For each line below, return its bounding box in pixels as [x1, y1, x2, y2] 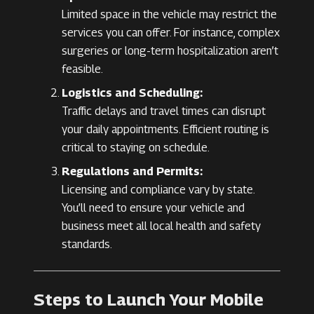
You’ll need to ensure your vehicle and [62, 201, 245, 215]
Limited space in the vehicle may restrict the [62, 8, 277, 22]
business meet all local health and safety [62, 219, 261, 233]
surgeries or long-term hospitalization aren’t [62, 44, 278, 58]
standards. [62, 238, 112, 252]
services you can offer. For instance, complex [62, 26, 280, 40]
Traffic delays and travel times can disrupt [62, 104, 266, 118]
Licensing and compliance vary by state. [62, 183, 254, 197]
